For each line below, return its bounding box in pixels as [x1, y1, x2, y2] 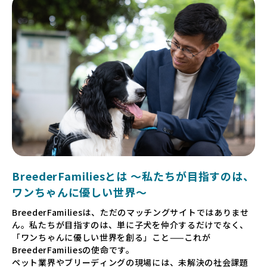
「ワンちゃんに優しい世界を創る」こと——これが [12, 231, 211, 244]
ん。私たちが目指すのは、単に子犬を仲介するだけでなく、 [12, 219, 249, 231]
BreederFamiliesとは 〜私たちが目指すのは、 [12, 168, 255, 184]
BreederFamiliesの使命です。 [12, 244, 135, 256]
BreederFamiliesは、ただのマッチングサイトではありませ [12, 206, 249, 219]
